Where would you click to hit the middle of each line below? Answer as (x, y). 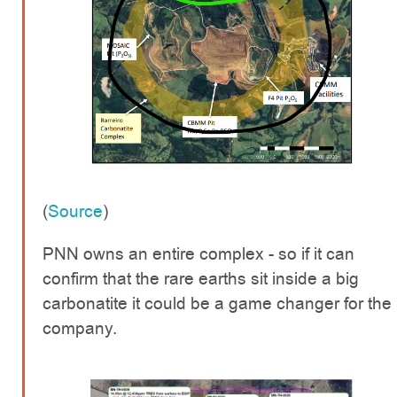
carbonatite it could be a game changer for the (217, 303)
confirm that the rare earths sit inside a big (201, 278)
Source (75, 211)
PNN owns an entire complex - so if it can (198, 253)
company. (80, 328)
